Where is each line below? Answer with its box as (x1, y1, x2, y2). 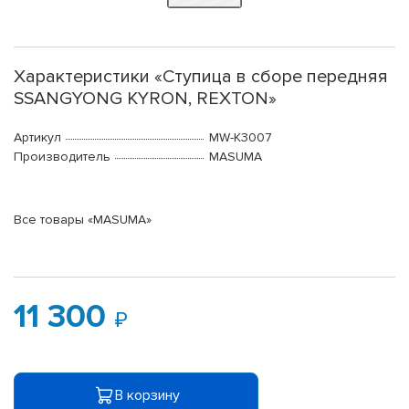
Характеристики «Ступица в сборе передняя (14, 66, 388, 89)
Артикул (14, 130, 61, 146)
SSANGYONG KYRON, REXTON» (14, 88, 277, 110)
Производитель (14, 149, 110, 165)
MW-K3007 (209, 130, 272, 146)
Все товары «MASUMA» (14, 212, 152, 228)
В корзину (114, 385, 180, 404)
